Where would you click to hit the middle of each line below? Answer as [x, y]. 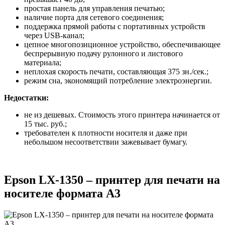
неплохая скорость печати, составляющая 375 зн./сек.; [116, 71]
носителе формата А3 [62, 194]
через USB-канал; [54, 35]
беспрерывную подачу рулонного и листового [103, 53]
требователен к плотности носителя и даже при [106, 133]
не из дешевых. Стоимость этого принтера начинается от [122, 115]
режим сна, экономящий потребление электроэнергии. [118, 80]
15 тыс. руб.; [45, 124]
